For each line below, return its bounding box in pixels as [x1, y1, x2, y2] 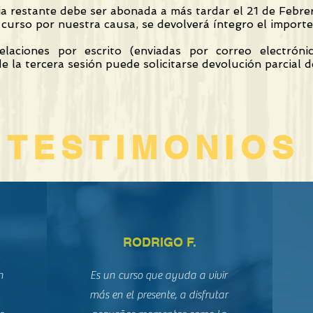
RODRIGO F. [122, 235, 196, 249]
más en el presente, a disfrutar [89, 289, 228, 301]
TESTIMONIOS [6, 129, 300, 166]
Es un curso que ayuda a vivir [90, 269, 228, 282]
